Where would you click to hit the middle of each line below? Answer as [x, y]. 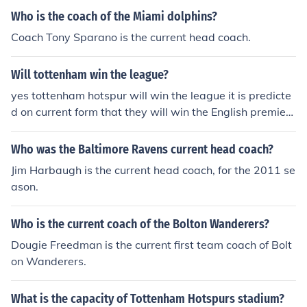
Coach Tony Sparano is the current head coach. [131, 37]
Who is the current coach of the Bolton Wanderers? [140, 224]
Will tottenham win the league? [90, 75]
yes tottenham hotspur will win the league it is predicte [151, 95]
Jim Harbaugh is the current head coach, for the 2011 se [153, 170]
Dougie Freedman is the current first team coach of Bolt [151, 245]
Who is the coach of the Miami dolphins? [114, 16]
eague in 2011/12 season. [77, 128]
